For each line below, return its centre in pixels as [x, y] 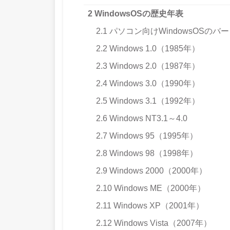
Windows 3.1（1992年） [154, 101]
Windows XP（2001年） [158, 206]
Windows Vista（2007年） [162, 223]
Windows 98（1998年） [152, 154]
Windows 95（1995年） [152, 136]
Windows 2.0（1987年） [154, 66]
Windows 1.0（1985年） [154, 49]
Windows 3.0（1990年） [154, 84]
